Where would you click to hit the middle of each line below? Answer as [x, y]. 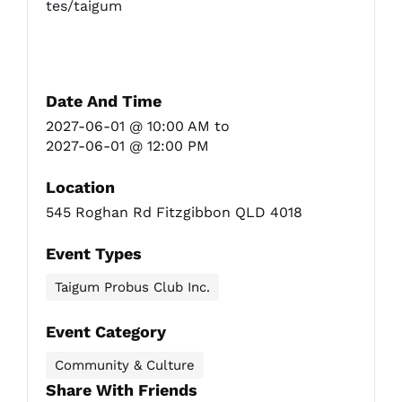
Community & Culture [125, 365]
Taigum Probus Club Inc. [132, 287]
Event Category [106, 331]
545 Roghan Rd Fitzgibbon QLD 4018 [174, 212]
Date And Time [104, 100]
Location [80, 187]
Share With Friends [122, 389]
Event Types [94, 253]
